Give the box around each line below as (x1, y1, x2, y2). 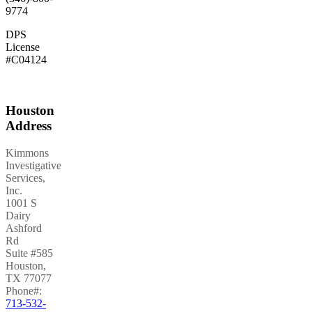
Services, (6, 171, 45, 184)
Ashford (6, 221, 42, 234)
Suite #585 (6, 247, 53, 259)
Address (6, 118, 52, 133)
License (6, 41, 40, 54)
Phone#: (6, 284, 42, 297)
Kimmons (6, 146, 49, 159)
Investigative (6, 159, 61, 171)
